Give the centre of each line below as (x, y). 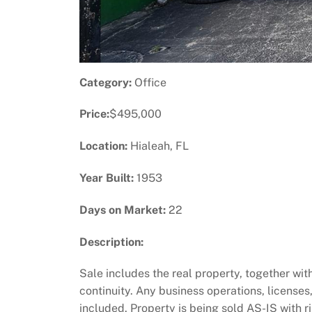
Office (149, 82)
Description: (111, 242)
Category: (106, 82)
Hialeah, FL (158, 146)
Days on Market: (123, 210)
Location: (103, 146)
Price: (94, 114)
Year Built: (107, 178)
